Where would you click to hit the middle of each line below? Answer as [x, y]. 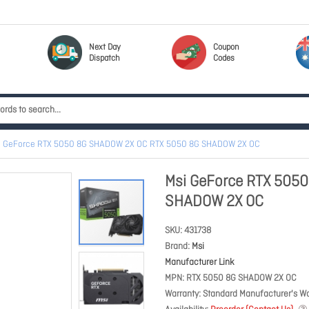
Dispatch [104, 59]
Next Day [105, 48]
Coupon [226, 48]
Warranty [182, 294]
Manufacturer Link [200, 262]
